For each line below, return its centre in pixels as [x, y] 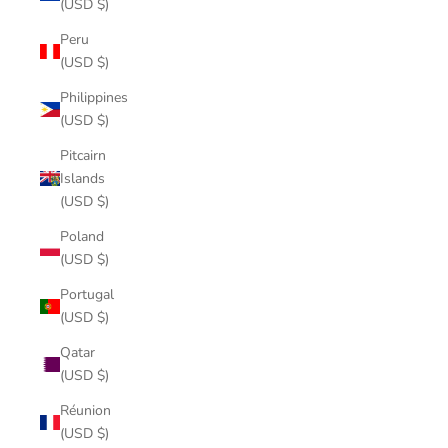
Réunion [85, 410]
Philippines [94, 97]
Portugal [87, 294]
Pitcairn [83, 155]
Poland [82, 236]
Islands [82, 178]
